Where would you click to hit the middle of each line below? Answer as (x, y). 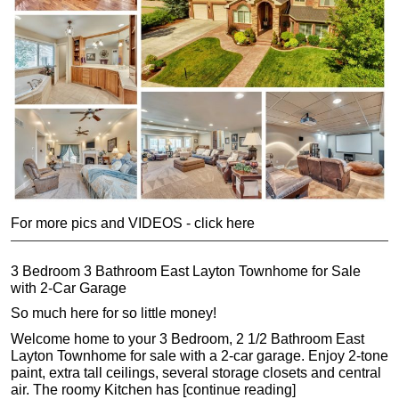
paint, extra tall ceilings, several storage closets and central (196, 372)
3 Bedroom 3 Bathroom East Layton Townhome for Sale (186, 271)
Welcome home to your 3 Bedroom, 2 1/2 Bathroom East (187, 338)
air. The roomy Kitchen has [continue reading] (153, 389)
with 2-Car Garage (69, 288)
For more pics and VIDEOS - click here (133, 224)
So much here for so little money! (114, 313)
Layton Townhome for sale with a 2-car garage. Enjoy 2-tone (199, 355)
